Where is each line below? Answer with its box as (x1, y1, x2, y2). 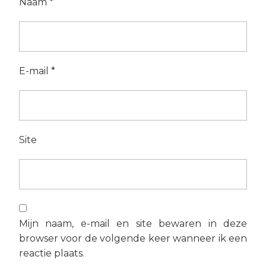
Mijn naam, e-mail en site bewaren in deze (19, 218, 247, 229)
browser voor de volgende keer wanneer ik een (19, 233, 247, 244)
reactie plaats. (19, 248, 84, 259)
